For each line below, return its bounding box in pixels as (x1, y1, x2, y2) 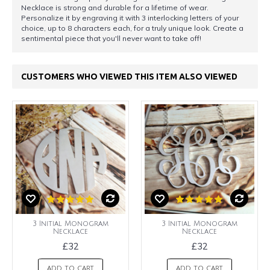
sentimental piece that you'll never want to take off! (21, 34, 201, 43)
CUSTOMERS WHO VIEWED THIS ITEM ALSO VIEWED (21, 72, 237, 82)
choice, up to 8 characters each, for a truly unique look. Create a (21, 24, 243, 33)
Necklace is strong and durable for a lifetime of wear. (21, 3, 209, 13)
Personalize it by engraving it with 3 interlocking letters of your (21, 13, 239, 23)
